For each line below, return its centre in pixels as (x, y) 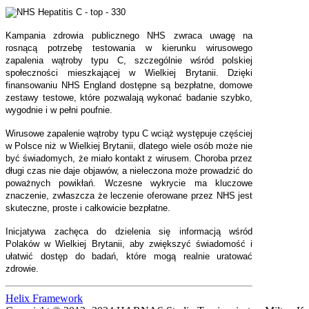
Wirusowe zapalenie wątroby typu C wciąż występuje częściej (129, 133)
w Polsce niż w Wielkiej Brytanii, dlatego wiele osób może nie (129, 146)
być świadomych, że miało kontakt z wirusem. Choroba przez (129, 158)
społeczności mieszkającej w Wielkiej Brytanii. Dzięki (129, 72)
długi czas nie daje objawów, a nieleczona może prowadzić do (129, 170)
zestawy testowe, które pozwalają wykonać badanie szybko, (129, 97)
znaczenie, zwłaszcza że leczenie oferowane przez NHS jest (129, 195)
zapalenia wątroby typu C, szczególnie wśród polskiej (129, 60)
